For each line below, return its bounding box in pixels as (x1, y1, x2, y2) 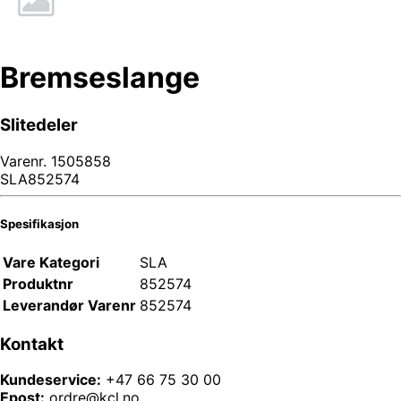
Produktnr (3, 274, 73, 293)
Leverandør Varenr (3, 295, 136, 314)
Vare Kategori (3, 252, 99, 271)
